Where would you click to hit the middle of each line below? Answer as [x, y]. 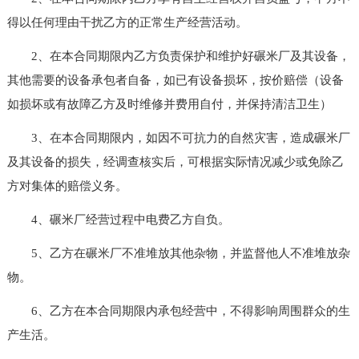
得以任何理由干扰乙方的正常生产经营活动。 [127, 22]
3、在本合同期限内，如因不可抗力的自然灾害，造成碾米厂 [178, 137]
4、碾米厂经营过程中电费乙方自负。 [118, 219]
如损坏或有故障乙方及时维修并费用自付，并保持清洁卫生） [169, 104]
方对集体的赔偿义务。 [67, 186]
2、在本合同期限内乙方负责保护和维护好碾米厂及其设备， [178, 56]
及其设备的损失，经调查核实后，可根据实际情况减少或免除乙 [175, 161]
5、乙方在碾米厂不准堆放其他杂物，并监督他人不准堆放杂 [178, 253]
